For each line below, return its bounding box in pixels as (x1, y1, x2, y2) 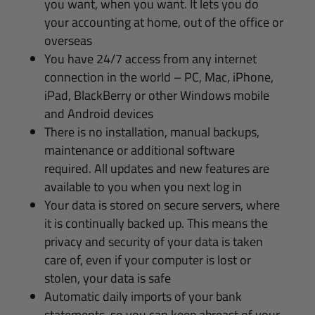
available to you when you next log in (44, 177, 242, 196)
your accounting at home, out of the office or (44, 13, 283, 32)
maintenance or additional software (44, 141, 235, 160)
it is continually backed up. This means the (44, 214, 268, 233)
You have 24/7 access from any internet (44, 49, 257, 68)
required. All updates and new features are (44, 159, 269, 178)
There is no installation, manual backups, (44, 122, 259, 141)
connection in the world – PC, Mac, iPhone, (44, 67, 274, 86)
